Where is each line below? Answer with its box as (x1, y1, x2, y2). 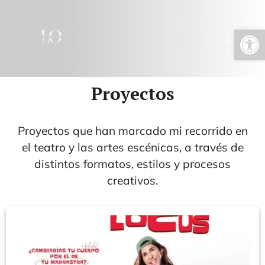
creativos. (107, 173, 158, 188)
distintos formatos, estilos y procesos (34, 157, 231, 171)
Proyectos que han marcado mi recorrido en (17, 124, 248, 138)
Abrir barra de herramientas (240, 24, 249, 46)
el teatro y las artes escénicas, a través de (21, 140, 244, 154)
